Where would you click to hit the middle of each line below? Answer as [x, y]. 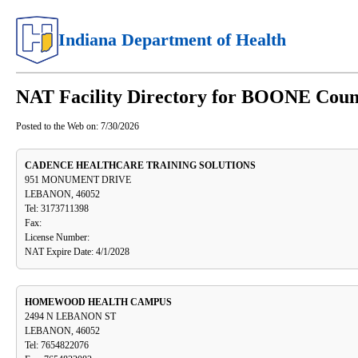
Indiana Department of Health [173, 40]
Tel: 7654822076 [57, 346]
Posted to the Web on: [57, 127]
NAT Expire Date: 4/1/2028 [77, 252]
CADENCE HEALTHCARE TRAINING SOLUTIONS [140, 166]
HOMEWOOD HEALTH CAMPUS [98, 302]
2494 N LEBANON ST [70, 317]
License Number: [57, 238]
